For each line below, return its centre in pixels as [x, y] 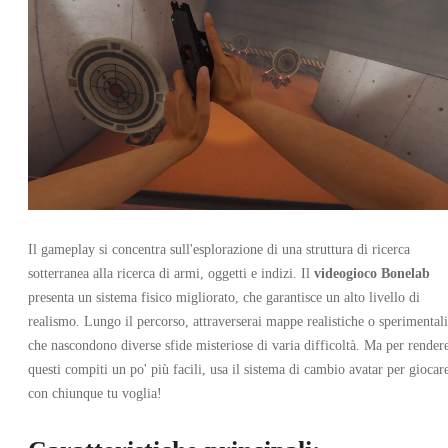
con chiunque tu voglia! [95, 394]
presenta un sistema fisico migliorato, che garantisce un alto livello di [224, 298]
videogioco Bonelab [372, 274]
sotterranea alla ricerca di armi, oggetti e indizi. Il [171, 274]
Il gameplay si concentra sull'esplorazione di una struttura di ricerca [219, 250]
